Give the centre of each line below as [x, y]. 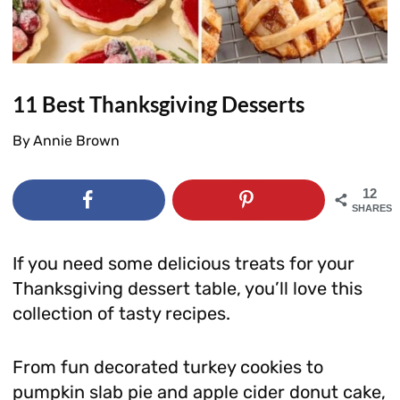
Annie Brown [76, 140]
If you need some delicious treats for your [183, 263]
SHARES [372, 208]
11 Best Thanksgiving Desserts [158, 104]
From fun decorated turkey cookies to [167, 367]
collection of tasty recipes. [121, 313]
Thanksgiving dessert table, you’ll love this [187, 288]
